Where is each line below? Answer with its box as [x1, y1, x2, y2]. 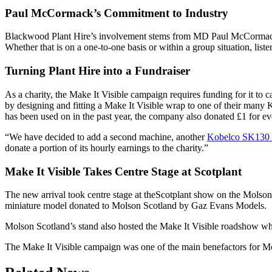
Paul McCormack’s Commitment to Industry [5, 6, 228, 19]
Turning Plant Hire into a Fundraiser [5, 64, 190, 78]
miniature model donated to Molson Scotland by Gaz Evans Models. [5, 200, 267, 211]
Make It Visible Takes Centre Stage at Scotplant [5, 165, 242, 178]
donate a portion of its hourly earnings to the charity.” [5, 142, 208, 153]
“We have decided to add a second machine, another [5, 131, 207, 142]
